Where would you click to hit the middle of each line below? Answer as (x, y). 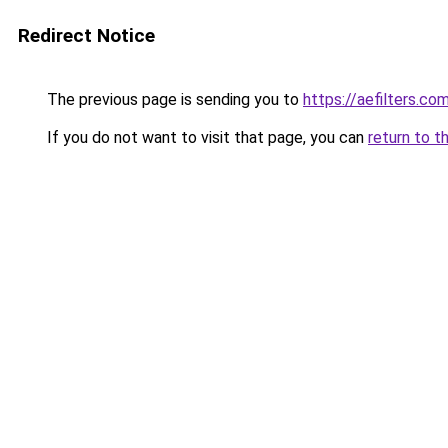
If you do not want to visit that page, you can (205, 137)
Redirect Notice (86, 35)
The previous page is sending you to (173, 99)
